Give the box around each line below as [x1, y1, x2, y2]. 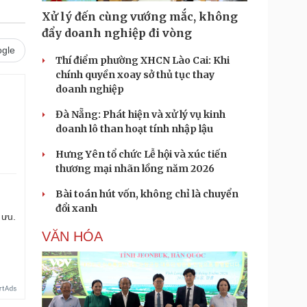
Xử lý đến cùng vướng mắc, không [42, 10, 238, 23]
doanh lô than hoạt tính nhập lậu [56, 123, 213, 135]
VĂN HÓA [42, 229, 103, 244]
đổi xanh [56, 202, 97, 214]
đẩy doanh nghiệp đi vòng [42, 26, 192, 40]
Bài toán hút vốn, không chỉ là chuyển [56, 188, 238, 200]
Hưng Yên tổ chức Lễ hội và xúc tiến [56, 148, 227, 160]
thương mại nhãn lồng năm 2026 [56, 162, 214, 175]
